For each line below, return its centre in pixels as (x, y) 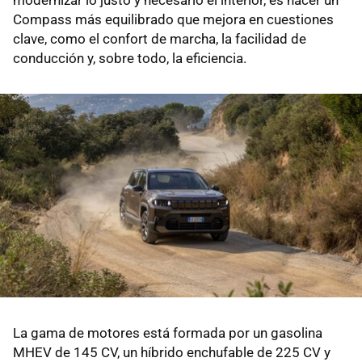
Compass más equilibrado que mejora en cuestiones (173, 19)
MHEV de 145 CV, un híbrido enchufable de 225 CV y (172, 352)
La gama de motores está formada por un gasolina (168, 333)
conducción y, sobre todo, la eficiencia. (130, 58)
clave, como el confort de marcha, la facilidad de (160, 38)
